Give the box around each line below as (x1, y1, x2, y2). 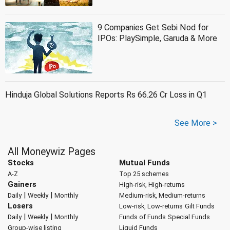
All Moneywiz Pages (8, 145, 95, 158)
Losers (8, 201, 33, 210)
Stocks (8, 158, 34, 167)
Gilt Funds (184, 202, 215, 210)
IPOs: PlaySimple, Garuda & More (98, 33, 217, 43)
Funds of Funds (119, 213, 166, 221)
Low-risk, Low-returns (119, 202, 183, 210)
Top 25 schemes (119, 169, 169, 178)
